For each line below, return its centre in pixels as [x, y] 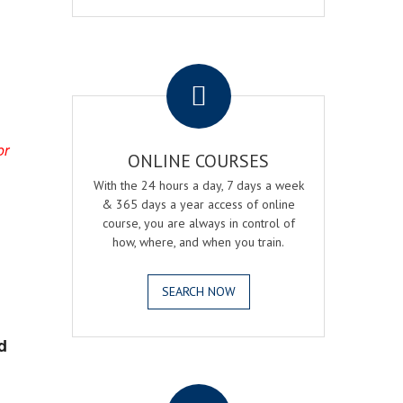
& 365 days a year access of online [199, 204]
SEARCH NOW [198, 291]
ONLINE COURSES [199, 161]
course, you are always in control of [198, 223]
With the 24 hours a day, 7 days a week [198, 185]
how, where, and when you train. [199, 242]
